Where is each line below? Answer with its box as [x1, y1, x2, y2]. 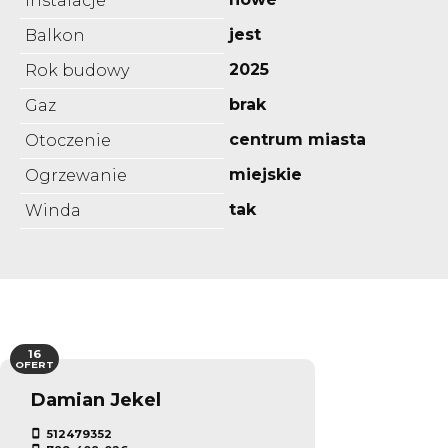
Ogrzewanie [25, 165, 127, 185]
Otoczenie [25, 130, 111, 150]
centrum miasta [229, 129, 366, 149]
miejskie [229, 164, 302, 184]
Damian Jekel [30, 387, 161, 411]
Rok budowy [25, 60, 129, 80]
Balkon [25, 25, 85, 45]
